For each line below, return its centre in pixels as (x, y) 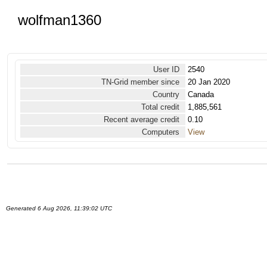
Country (166, 94)
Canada (201, 94)
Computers (161, 132)
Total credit (160, 107)
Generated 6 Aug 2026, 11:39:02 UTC (59, 208)
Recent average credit (142, 119)
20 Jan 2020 (209, 82)
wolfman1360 (60, 20)
